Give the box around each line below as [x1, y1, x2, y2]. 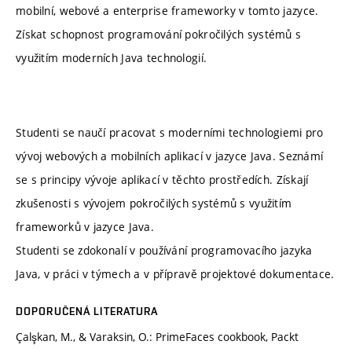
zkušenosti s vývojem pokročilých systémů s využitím [16, 196, 292, 211]
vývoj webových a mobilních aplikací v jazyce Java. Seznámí [16, 148, 324, 164]
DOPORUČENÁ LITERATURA [16, 305, 159, 318]
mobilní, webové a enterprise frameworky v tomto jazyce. [16, 3, 319, 19]
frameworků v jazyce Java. [16, 219, 154, 235]
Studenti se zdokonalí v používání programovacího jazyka [16, 243, 313, 258]
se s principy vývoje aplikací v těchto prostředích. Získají [16, 172, 309, 188]
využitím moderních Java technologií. [16, 50, 207, 66]
